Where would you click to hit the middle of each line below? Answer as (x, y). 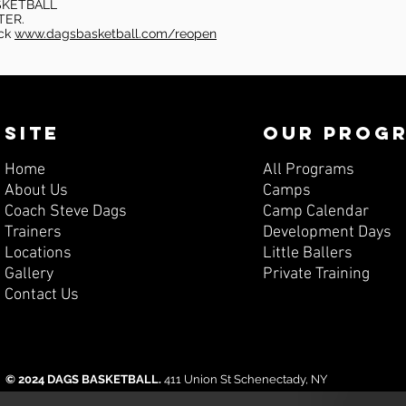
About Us (36, 191)
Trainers (33, 232)
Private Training (316, 274)
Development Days (327, 232)
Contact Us (41, 295)
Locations (38, 253)
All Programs (308, 170)
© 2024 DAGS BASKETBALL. (85, 379)
